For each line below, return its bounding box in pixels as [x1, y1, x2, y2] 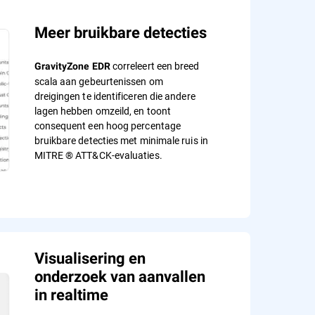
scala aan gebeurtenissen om [34, 75, 163, 89]
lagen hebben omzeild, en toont [34, 104, 172, 118]
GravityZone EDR [34, 60, 110, 72]
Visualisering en [34, 250, 146, 268]
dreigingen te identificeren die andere [34, 89, 195, 103]
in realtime [34, 286, 108, 304]
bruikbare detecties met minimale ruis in [34, 134, 208, 148]
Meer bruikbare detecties [34, 24, 207, 42]
